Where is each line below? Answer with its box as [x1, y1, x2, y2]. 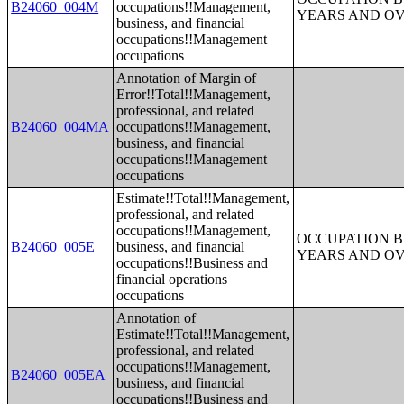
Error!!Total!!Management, [116, 87, 271, 102]
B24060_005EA [11, 367, 106, 382]
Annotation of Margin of [116, 70, 257, 86]
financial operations [116, 271, 228, 287]
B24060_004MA [11, 119, 110, 134]
